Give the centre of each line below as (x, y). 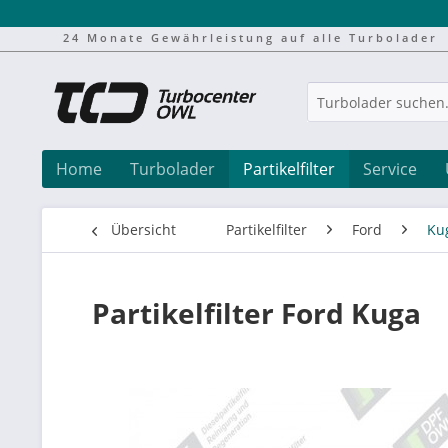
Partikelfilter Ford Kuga (256, 313)
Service (390, 169)
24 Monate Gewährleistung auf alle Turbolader (250, 38)
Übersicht (143, 229)
